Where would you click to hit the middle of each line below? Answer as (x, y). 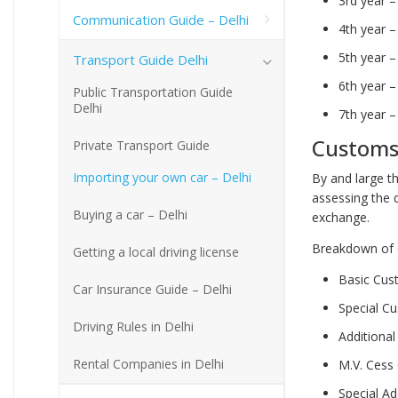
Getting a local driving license (156, 251)
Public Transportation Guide (153, 92)
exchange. (341, 218)
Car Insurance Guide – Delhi (152, 289)
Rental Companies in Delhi (148, 363)
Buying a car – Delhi (130, 214)
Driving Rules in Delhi (133, 326)
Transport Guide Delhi (140, 59)
